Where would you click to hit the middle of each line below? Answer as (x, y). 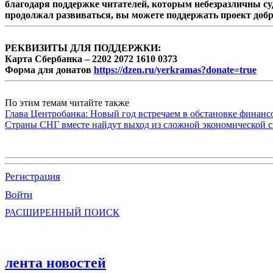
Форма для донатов (49, 69)
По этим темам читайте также (67, 102)
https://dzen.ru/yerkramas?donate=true (175, 69)
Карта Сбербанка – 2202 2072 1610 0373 (91, 58)
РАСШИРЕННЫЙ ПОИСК (62, 212)
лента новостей (55, 262)
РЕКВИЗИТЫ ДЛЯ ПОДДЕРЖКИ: (83, 48)
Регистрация (33, 176)
